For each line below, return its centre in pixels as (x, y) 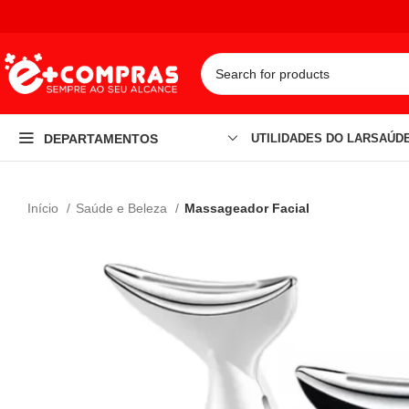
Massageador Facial (247, 208)
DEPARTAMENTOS (101, 138)
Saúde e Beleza (123, 208)
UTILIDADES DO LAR (311, 138)
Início (45, 208)
